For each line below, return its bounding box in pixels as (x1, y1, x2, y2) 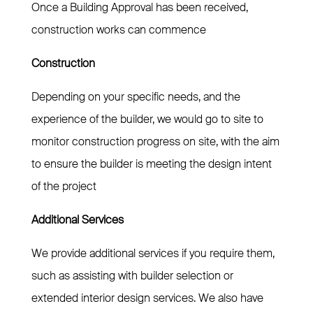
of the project (31, 179, 96, 194)
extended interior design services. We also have (31, 291, 263, 306)
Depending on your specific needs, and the (31, 89, 240, 105)
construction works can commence (31, 22, 206, 38)
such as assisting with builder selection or (31, 268, 233, 284)
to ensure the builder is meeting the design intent (31, 156, 272, 172)
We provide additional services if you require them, (31, 246, 275, 261)
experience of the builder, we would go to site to (31, 112, 263, 127)
